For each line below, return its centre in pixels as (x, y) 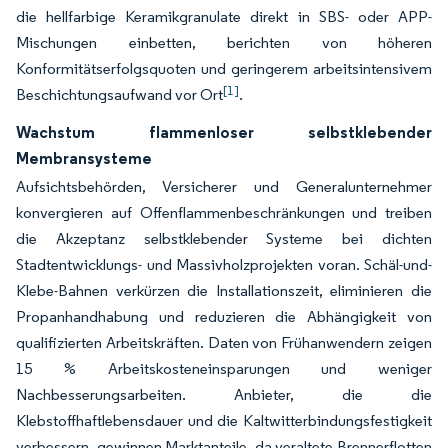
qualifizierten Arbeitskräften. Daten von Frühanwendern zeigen (224, 342)
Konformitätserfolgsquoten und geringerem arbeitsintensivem (224, 68)
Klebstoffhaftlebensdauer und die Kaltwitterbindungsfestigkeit (224, 420)
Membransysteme (84, 158)
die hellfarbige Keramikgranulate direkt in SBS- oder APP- (224, 16)
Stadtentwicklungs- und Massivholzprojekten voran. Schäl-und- (224, 264)
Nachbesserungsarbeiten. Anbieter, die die (224, 394)
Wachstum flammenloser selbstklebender (224, 132)
